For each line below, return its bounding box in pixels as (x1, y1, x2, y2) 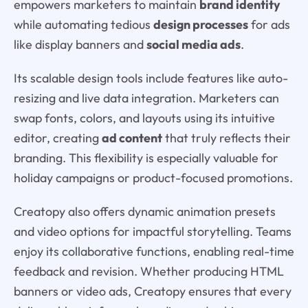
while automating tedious (13, 16, 153, 32)
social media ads (146, 36, 241, 52)
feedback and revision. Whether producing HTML (13, 263, 284, 279)
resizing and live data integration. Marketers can (13, 89, 279, 106)
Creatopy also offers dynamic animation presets (13, 203, 276, 219)
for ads (247, 16, 290, 32)
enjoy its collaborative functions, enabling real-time (13, 243, 294, 259)
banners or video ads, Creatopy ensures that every (13, 283, 291, 299)
